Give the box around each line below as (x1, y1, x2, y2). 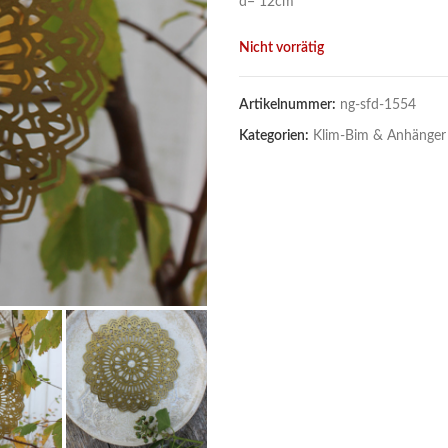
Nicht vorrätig (239, 41, 324, 55)
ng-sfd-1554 (340, 98, 416, 112)
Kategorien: (239, 129, 312, 143)
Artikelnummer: (239, 98, 339, 112)
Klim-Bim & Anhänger (313, 129, 446, 143)
